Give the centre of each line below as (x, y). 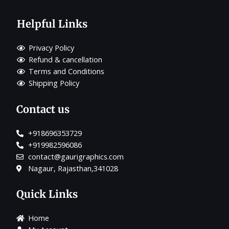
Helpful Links (52, 24)
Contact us (43, 109)
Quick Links (47, 194)
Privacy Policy (51, 48)
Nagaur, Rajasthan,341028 (73, 168)
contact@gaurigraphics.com (76, 157)
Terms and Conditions (66, 71)
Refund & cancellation (65, 60)
